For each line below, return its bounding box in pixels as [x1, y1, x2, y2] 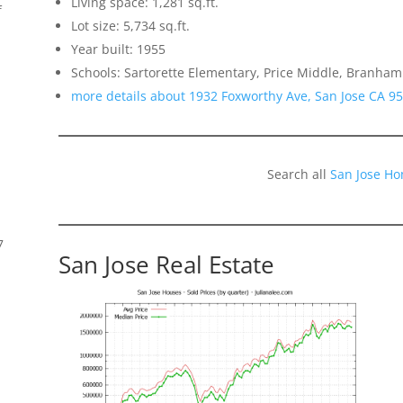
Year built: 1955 [70, 40, 166, 58]
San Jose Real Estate [58, 247, 274, 281]
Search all [266, 165, 330, 183]
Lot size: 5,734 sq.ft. [70, 16, 190, 34]
